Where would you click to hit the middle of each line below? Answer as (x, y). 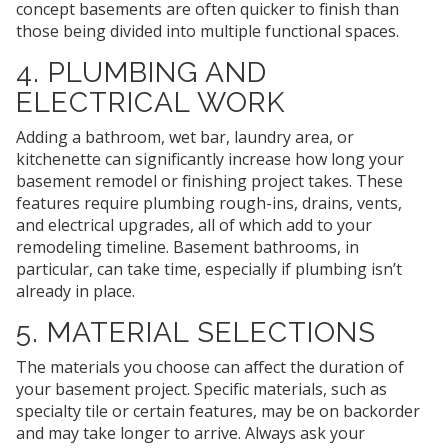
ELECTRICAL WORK (150, 103)
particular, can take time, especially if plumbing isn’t (209, 269)
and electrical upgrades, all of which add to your (194, 225)
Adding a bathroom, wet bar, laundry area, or (185, 137)
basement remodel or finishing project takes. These (209, 181)
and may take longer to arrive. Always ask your (190, 433)
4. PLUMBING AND (141, 73)
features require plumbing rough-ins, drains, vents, (209, 203)
